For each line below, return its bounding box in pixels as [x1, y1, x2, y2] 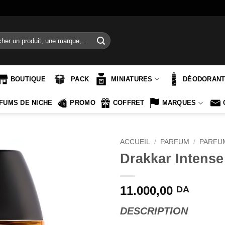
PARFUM [160, 138, 190, 146]
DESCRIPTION [120, 205, 188, 216]
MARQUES [162, 99, 196, 106]
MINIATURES [111, 75, 153, 83]
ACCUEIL [120, 138, 150, 146]
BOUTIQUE [10, 75, 46, 83]
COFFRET [113, 99, 145, 106]
